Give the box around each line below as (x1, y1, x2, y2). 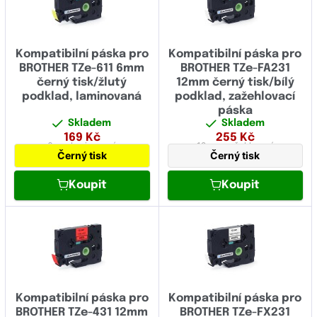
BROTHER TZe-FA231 (180, 62, 290, 75)
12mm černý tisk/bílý (175, 76, 294, 89)
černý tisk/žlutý (37, 76, 127, 89)
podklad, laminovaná (22, 91, 142, 103)
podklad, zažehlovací (175, 91, 296, 103)
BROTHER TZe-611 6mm (19, 62, 145, 75)
